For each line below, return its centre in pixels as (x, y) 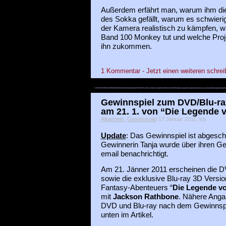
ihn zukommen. (126, 47)
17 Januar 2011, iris (181, 119)
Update (113, 135)
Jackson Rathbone (146, 196)
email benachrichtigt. (134, 154)
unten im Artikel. (127, 215)
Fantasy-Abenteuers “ (136, 187)
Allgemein (112, 119)
